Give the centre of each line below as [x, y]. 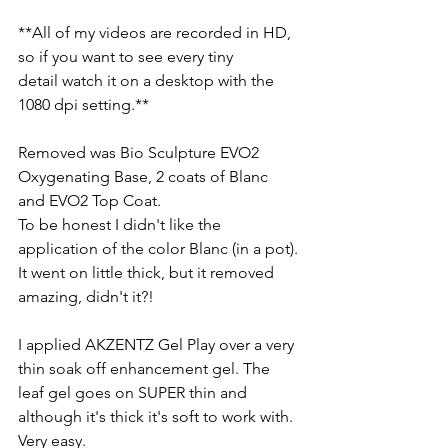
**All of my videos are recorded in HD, [156, 32]
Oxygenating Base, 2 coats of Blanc [145, 176]
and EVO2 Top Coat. [89, 200]
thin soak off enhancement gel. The [146, 368]
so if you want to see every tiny [125, 56]
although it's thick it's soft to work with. [157, 416]
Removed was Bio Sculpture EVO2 [140, 152]
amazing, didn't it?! [86, 296]
